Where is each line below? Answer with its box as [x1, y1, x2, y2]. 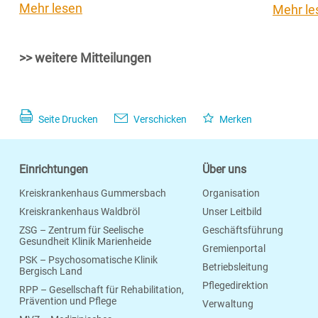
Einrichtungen [19, 163, 88, 176]
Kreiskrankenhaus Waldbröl [19, 206, 140, 217]
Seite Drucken [36, 114, 98, 125]
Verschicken [131, 114, 187, 125]
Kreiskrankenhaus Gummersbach [19, 187, 166, 199]
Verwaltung [202, 298, 253, 309]
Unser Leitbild [202, 206, 262, 217]
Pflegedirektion [202, 280, 268, 291]
